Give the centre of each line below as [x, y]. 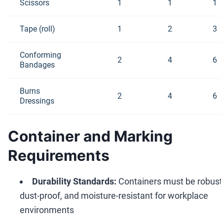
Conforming [40, 55]
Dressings [37, 101]
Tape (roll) [37, 29]
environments [47, 210]
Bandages [37, 65]
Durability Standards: [74, 181]
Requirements [59, 155]
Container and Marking [90, 136]
